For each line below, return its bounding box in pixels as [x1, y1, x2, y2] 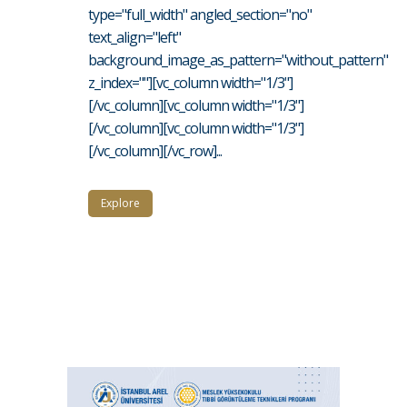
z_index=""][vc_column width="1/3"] [88, 73, 293, 94]
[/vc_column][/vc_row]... [88, 141, 222, 162]
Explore [101, 195, 140, 212]
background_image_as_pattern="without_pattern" [88, 50, 388, 71]
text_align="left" [88, 27, 181, 48]
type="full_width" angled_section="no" [88, 5, 312, 25]
